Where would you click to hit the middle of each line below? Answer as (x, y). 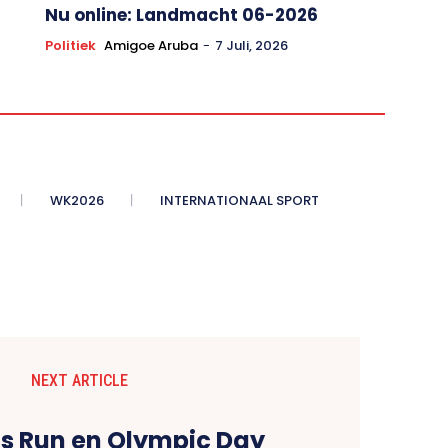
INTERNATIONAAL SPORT (239, 200)
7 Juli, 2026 (251, 45)
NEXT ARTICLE (80, 380)
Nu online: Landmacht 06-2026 (181, 14)
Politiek (70, 45)
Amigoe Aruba (150, 45)
